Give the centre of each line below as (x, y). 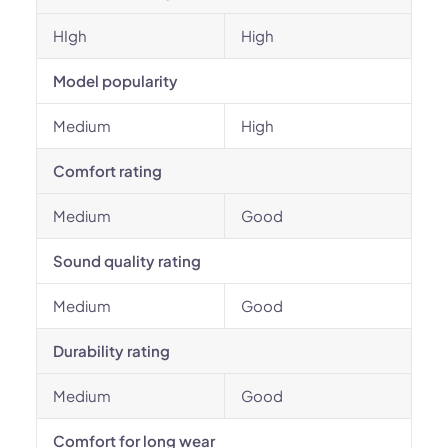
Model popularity (115, 80)
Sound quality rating (127, 260)
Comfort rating (107, 170)
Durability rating (111, 350)
